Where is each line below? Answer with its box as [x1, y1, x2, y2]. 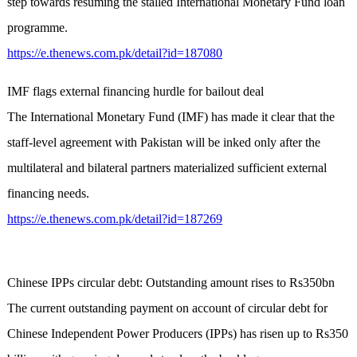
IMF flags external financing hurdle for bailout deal [6, 84, 264, 99]
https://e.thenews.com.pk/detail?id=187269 [6, 212, 222, 226]
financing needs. [6, 186, 89, 201]
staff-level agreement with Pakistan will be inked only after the [6, 135, 320, 150]
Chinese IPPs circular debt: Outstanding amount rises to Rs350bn [6, 276, 335, 290]
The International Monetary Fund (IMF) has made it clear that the [6, 110, 335, 124]
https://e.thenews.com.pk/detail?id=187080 [6, 46, 222, 61]
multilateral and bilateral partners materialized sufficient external [6, 161, 327, 175]
